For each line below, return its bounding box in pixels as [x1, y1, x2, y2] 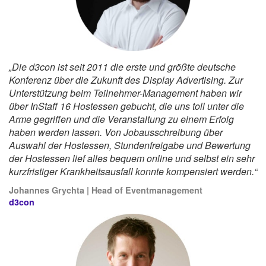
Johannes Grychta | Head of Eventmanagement [9, 184, 202, 197]
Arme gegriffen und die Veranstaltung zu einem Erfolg [9, 112, 234, 126]
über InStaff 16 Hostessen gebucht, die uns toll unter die [9, 99, 244, 113]
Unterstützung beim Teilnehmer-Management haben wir [9, 86, 242, 100]
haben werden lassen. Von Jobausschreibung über [9, 125, 223, 140]
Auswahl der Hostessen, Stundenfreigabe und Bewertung [9, 138, 251, 153]
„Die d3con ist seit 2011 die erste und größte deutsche [9, 60, 236, 74]
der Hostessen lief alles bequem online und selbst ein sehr [9, 151, 255, 166]
